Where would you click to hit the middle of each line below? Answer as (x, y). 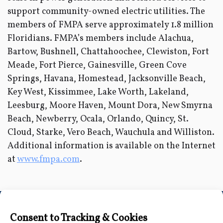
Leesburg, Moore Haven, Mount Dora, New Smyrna (110, 106)
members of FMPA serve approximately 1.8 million (111, 25)
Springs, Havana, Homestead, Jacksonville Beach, (107, 79)
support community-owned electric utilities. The (106, 12)
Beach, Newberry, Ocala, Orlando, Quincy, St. (98, 119)
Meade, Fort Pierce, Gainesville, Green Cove (97, 65)
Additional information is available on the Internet (111, 146)
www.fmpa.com (48, 160)
